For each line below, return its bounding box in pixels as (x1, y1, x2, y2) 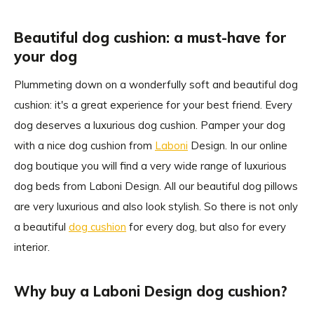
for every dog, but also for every (126, 220, 286, 233)
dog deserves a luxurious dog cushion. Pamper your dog (14, 118, 285, 132)
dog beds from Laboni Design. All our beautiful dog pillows (14, 179, 298, 193)
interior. (14, 240, 50, 254)
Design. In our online (188, 139, 287, 152)
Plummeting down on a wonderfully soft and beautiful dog (14, 78, 298, 91)
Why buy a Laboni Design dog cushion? (14, 282, 287, 300)
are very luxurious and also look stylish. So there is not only (14, 200, 298, 213)
